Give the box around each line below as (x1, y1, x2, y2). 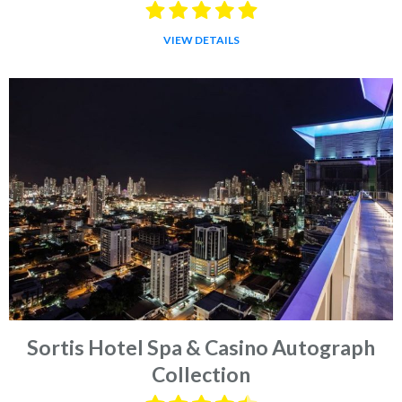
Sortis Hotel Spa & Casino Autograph (27, 334, 375, 360)
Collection (152, 361, 250, 387)
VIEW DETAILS (162, 32, 240, 47)
